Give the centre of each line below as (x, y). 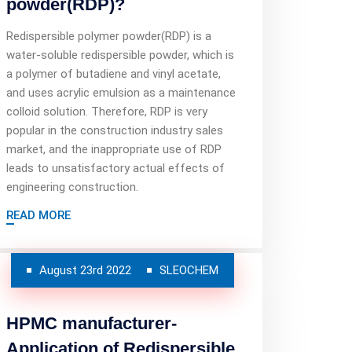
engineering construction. (72, 187)
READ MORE (38, 215)
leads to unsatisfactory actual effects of (115, 168)
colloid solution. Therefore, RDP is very (107, 112)
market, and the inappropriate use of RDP (114, 149)
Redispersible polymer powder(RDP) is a (109, 36)
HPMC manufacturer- (92, 323)
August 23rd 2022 (85, 270)
